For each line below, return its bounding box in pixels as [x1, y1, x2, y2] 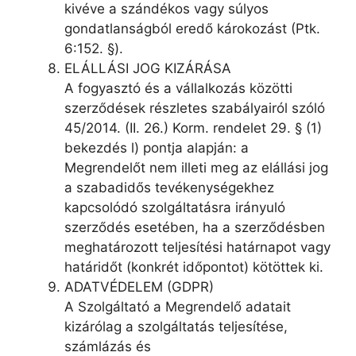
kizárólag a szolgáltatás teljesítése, [64, 318, 288, 335]
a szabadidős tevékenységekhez [64, 179, 274, 195]
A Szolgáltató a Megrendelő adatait [64, 298, 291, 315]
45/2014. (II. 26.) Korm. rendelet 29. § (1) [64, 119, 322, 136]
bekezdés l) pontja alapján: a [64, 139, 249, 156]
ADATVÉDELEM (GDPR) [64, 278, 214, 295]
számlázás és [64, 338, 151, 354]
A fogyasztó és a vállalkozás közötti [64, 79, 292, 96]
